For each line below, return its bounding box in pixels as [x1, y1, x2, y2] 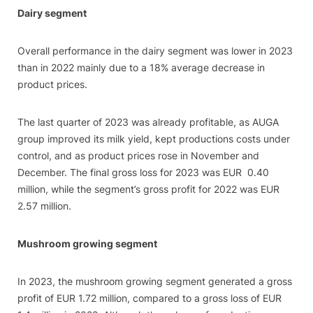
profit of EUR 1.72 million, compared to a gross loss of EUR [17, 292, 282, 304]
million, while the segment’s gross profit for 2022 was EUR [17, 183, 279, 195]
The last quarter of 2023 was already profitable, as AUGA [17, 116, 279, 128]
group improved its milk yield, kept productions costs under [17, 133, 290, 145]
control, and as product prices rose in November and [17, 150, 259, 161]
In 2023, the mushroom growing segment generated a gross [17, 275, 292, 287]
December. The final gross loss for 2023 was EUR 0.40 [17, 166, 269, 178]
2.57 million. [17, 200, 71, 212]
